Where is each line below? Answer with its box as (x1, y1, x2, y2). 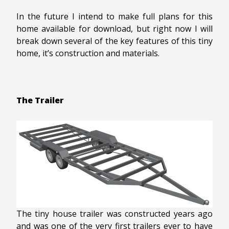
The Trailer (16, 95, 64, 106)
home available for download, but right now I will (16, 23, 213, 34)
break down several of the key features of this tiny (16, 35, 213, 47)
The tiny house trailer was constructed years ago (16, 208, 213, 219)
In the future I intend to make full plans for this (16, 11, 213, 22)
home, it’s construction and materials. (16, 48, 159, 59)
